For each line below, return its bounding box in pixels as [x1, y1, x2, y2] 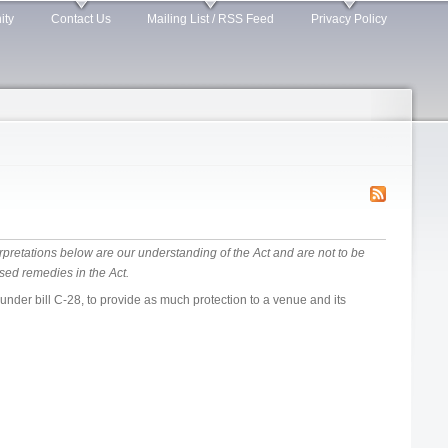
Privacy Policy [310, 12, 387, 27]
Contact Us [50, 12, 111, 27]
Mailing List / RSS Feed [147, 12, 275, 27]
